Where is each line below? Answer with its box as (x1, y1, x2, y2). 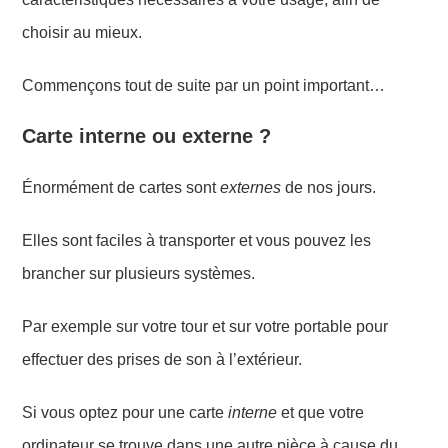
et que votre (277, 403, 365, 421)
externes (220, 178, 282, 196)
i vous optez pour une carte (33, 403, 229, 421)
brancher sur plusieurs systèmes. (22, 264, 256, 282)
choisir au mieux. (22, 23, 143, 41)
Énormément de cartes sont (22, 178, 221, 196)
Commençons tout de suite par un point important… (22, 76, 386, 94)
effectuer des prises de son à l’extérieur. (22, 350, 303, 368)
